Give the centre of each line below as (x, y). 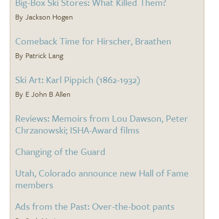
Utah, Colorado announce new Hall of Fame (102, 173)
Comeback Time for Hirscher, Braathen (93, 41)
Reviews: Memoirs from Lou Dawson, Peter (102, 118)
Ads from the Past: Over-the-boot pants (95, 206)
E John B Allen (48, 94)
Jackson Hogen (49, 17)
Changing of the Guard (60, 152)
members (34, 185)
